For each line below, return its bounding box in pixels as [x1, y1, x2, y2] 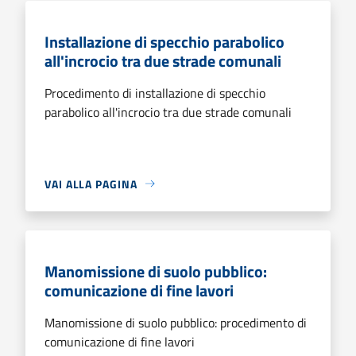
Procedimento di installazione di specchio [44, 83, 265, 103]
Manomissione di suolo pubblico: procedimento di [44, 312, 307, 332]
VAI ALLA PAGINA [44, 175, 137, 192]
